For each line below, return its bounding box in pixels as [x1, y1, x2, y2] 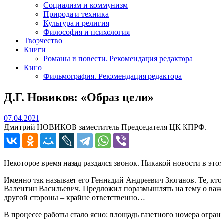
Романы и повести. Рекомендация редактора [43, 54, 193, 63]
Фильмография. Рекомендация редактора [43, 72, 182, 80]
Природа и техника [43, 9, 109, 18]
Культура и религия [43, 18, 109, 27]
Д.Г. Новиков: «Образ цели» [4, 90, 154, 104]
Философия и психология [43, 27, 130, 36]
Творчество [24, 36, 62, 45]
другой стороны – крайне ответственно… [4, 193, 145, 202]
